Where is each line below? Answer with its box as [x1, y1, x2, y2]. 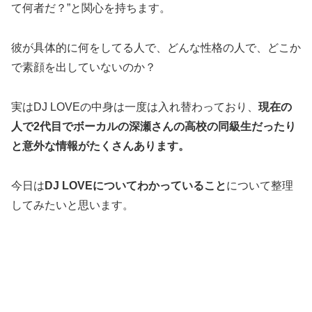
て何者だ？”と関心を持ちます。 [11, 2, 171, 15]
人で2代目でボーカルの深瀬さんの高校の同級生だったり [11, 120, 296, 132]
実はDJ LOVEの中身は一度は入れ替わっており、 [11, 100, 258, 113]
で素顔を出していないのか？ [11, 61, 156, 73]
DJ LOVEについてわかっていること [45, 179, 226, 192]
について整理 [226, 179, 293, 192]
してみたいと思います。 [11, 198, 134, 211]
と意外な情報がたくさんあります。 [11, 139, 189, 152]
